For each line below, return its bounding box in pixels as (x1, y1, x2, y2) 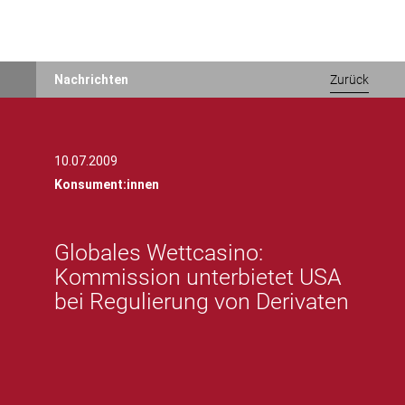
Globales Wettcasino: (54, 240, 263, 266)
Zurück (330, 72, 369, 87)
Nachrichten (54, 72, 128, 87)
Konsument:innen (54, 177, 159, 192)
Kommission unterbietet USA (54, 264, 342, 290)
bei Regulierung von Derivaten (54, 288, 349, 315)
